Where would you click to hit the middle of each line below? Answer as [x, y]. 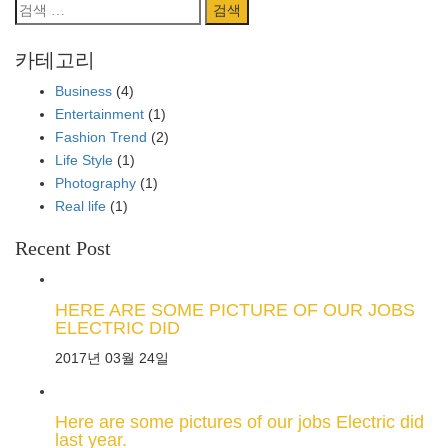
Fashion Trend [101, 137]
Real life [80, 206]
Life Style [84, 160]
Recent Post [63, 248]
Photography [95, 183]
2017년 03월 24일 [112, 358]
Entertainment [99, 114]
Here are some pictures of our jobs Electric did [239, 422]
